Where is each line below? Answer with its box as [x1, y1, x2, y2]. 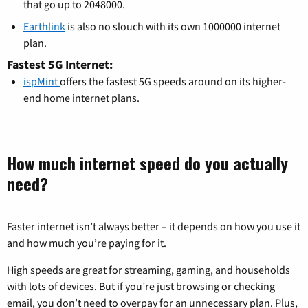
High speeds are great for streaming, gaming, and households [7, 262, 290, 276]
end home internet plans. [23, 90, 140, 104]
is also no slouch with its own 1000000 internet [65, 19, 280, 33]
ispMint [23, 74, 60, 88]
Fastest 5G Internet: [7, 56, 113, 72]
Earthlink [23, 19, 65, 33]
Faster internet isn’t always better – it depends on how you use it [7, 219, 300, 233]
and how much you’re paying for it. [7, 235, 166, 250]
